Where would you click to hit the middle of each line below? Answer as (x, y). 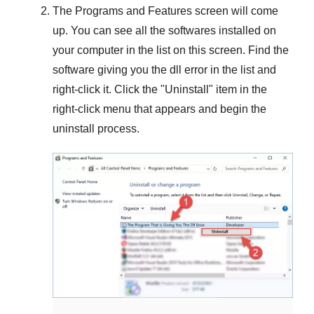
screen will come (235, 11)
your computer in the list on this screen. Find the (171, 50)
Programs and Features (134, 11)
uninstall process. (96, 129)
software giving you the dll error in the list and (164, 70)
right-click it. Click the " (109, 90)
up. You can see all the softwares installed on (164, 31)
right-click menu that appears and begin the (159, 109)
